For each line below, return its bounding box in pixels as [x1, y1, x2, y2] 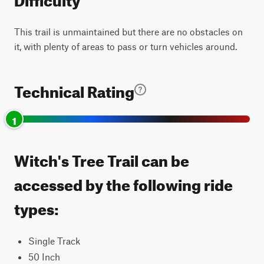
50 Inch [28, 251, 60, 262]
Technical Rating [14, 77, 134, 101]
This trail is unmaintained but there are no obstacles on [14, 26, 243, 37]
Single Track [28, 235, 80, 246]
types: [14, 194, 59, 219]
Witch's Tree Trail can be [14, 146, 189, 170]
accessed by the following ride [14, 170, 233, 194]
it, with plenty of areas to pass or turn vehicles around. [14, 41, 237, 52]
